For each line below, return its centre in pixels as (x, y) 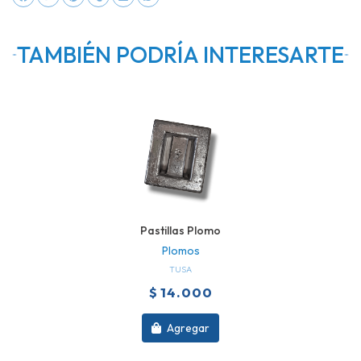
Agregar (187, 328)
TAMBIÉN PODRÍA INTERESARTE (180, 55)
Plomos (180, 251)
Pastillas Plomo (180, 231)
